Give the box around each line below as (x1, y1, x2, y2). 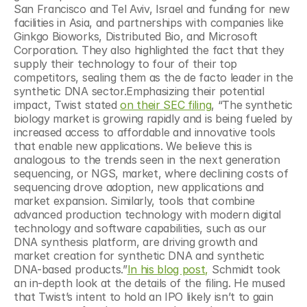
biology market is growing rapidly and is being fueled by (14, 112, 293, 125)
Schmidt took (208, 262, 281, 276)
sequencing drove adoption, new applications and (14, 180, 264, 194)
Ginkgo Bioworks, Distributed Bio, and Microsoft (14, 29, 258, 43)
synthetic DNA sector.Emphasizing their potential (14, 84, 265, 98)
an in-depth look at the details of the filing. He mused (14, 276, 285, 290)
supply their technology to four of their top (14, 57, 237, 71)
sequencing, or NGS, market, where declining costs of (14, 167, 288, 180)
